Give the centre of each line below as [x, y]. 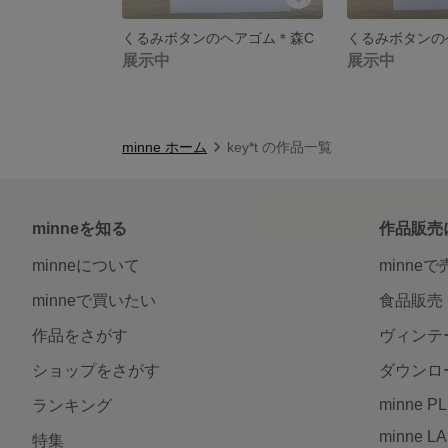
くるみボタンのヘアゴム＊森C [218, 37]
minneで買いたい [94, 300]
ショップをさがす [96, 370]
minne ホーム [164, 146]
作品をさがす [80, 335]
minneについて [86, 265]
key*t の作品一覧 [279, 146]
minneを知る [79, 228]
